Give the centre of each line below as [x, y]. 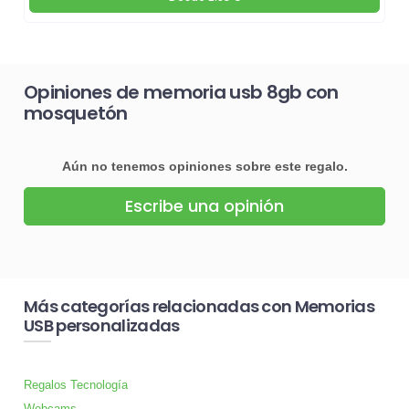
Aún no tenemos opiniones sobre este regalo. [204, 167]
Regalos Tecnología [76, 385]
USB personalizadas [102, 325]
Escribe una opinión [204, 206]
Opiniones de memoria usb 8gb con [181, 92]
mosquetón [76, 113]
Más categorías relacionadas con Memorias [199, 306]
